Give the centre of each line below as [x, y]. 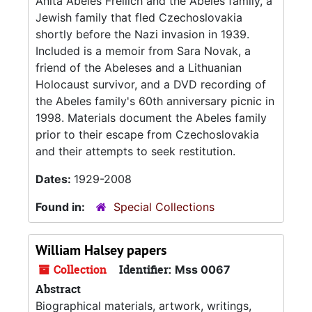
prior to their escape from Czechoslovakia [147, 134]
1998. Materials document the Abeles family [151, 118]
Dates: [55, 179]
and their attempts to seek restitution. [135, 151]
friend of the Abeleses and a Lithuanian [139, 68]
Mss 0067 [203, 270]
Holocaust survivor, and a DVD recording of [151, 84]
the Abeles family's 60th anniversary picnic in [155, 101]
